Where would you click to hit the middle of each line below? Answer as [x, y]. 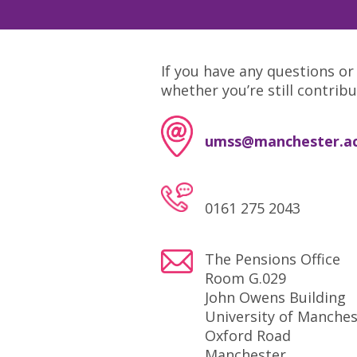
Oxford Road [248, 335]
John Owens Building [275, 297]
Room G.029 [245, 278]
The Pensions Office [273, 259]
